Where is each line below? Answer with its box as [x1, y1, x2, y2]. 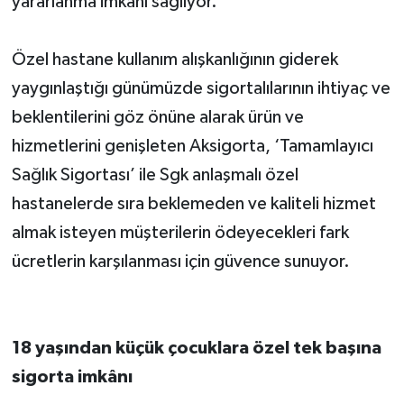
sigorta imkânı [11, 368, 133, 387]
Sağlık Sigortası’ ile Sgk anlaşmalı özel [11, 166, 298, 185]
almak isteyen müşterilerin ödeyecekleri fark [11, 224, 349, 243]
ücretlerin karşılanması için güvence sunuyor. [11, 252, 350, 271]
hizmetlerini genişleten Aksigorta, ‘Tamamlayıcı [11, 137, 373, 156]
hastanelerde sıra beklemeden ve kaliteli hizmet [11, 195, 376, 214]
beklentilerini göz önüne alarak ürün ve [11, 108, 304, 127]
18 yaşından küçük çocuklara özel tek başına [11, 339, 381, 358]
